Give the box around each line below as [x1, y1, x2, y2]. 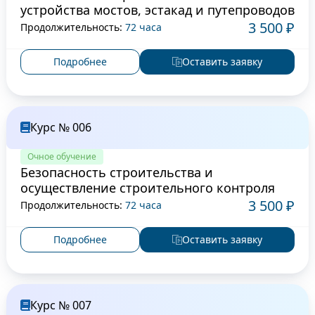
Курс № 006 [30, 119, 91, 135]
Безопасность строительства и [20, 163, 213, 181]
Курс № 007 [30, 297, 91, 313]
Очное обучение [27, 150, 96, 162]
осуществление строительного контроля [20, 179, 275, 196]
